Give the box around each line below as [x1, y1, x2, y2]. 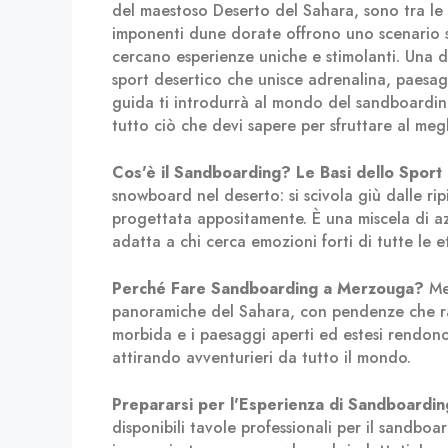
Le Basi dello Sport [296, 161, 442, 184]
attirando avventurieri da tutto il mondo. [112, 346, 411, 369]
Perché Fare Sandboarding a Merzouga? [112, 277, 424, 300]
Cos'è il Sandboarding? [112, 161, 291, 184]
